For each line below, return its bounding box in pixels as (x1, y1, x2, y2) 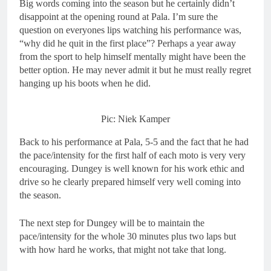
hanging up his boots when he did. (19, 78, 151, 88)
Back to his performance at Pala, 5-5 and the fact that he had (19, 136, 249, 147)
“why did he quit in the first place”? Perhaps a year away (19, 38, 236, 48)
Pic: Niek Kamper (101, 113, 170, 124)
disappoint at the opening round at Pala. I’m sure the (19, 11, 218, 22)
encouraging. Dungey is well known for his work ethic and (19, 163, 244, 174)
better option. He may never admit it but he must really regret (19, 65, 251, 75)
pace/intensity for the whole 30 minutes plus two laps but (19, 230, 236, 241)
